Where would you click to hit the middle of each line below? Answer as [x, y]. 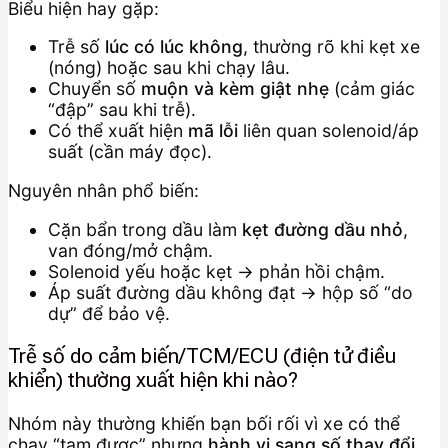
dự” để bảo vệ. [109, 313]
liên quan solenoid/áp [328, 131]
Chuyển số [94, 89]
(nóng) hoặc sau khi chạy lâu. [169, 68]
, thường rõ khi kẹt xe [331, 47]
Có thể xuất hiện [118, 131]
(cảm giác [372, 89]
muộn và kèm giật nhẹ [235, 89]
